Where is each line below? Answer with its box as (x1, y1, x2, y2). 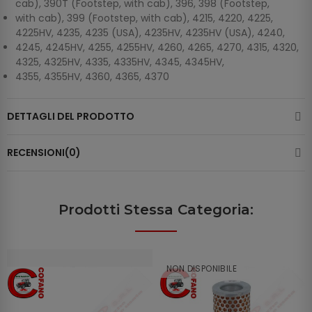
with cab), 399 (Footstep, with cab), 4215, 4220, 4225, (15, 11, 273, 26)
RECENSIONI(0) (7, 146, 81, 160)
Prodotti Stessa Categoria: (58, 201, 253, 219)
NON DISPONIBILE (166, 263, 237, 275)
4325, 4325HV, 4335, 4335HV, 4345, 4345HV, (15, 55, 224, 70)
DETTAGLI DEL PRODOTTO (7, 109, 134, 124)
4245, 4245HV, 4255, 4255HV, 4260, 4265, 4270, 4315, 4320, (15, 40, 299, 55)
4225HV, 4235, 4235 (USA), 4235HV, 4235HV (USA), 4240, (15, 26, 285, 40)
